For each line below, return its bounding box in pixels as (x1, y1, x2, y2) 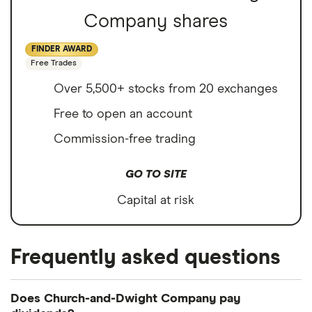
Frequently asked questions (10, 247, 281, 269)
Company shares (84, 12, 228, 31)
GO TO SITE (125, 169, 187, 180)
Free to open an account (54, 108, 192, 121)
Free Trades (31, 59, 77, 68)
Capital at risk (117, 194, 195, 208)
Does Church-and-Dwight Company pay (10, 292, 240, 306)
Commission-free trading (54, 133, 196, 146)
